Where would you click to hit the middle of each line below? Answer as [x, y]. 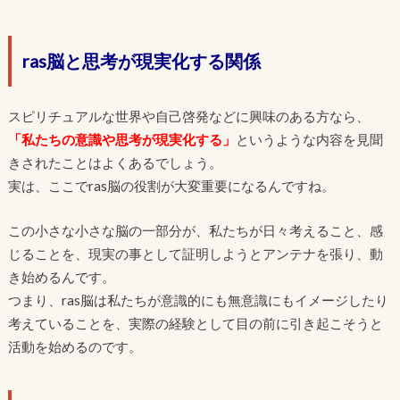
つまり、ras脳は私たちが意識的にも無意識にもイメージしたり [198, 300]
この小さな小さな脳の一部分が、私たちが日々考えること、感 [195, 231]
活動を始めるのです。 [75, 347]
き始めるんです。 [61, 277]
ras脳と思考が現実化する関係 [141, 60]
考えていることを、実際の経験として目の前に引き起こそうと [195, 324]
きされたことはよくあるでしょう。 [115, 162]
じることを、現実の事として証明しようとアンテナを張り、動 [195, 254]
